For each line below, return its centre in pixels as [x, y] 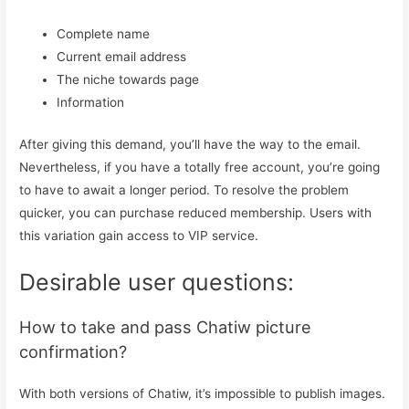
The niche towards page [128, 80]
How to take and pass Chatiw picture [166, 326]
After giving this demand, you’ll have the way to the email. [190, 144]
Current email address [122, 57]
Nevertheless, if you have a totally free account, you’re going [200, 167]
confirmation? [73, 351]
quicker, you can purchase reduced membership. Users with [196, 213]
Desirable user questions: [157, 282]
